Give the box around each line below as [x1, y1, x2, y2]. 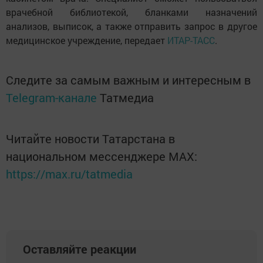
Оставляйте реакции [23, 241, 136, 257]
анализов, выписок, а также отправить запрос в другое [6, 20, 257, 33]
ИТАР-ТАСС [167, 34, 215, 47]
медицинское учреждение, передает [6, 34, 167, 47]
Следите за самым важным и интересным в [6, 72, 251, 88]
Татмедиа [100, 90, 154, 106]
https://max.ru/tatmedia [6, 166, 133, 182]
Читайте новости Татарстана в [6, 131, 175, 147]
